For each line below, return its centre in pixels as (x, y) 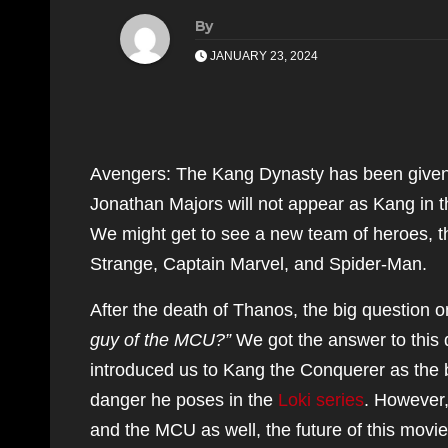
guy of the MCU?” (160, 340)
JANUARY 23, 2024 (262, 56)
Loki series (321, 400)
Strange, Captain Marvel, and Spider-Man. (258, 264)
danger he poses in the (184, 400)
